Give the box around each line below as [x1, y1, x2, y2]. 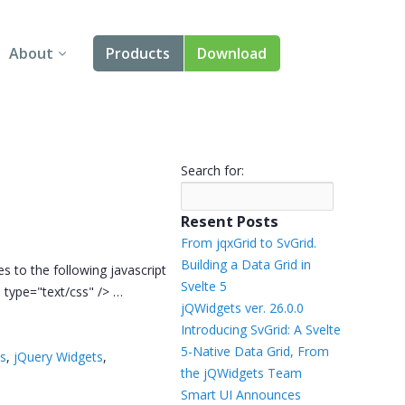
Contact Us [11, 145, 89, 165]
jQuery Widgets [14, 347, 104, 365]
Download [197, 43, 268, 63]
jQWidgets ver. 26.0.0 [180, 299, 304, 316]
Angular [94, 102, 150, 122]
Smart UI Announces [180, 386, 301, 403]
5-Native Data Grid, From [180, 343, 329, 360]
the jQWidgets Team [180, 364, 302, 381]
